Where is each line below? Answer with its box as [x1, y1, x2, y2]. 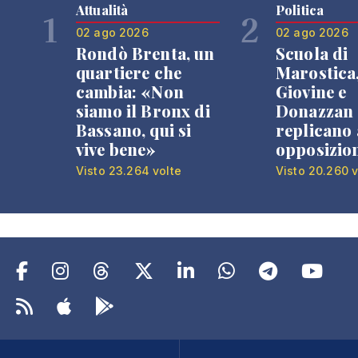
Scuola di [276, 42, 348, 64]
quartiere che [76, 61, 182, 83]
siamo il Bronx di [76, 99, 210, 121]
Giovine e [276, 80, 347, 102]
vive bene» [76, 137, 157, 160]
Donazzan [276, 99, 354, 121]
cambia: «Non [76, 80, 184, 102]
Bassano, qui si [76, 118, 192, 141]
